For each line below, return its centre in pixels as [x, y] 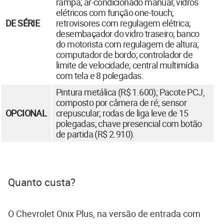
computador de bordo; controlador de [124, 54]
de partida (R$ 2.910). [95, 134]
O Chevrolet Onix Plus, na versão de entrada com [104, 213]
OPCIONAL [26, 113]
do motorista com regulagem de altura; [127, 44]
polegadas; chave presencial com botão [129, 123]
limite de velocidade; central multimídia [127, 65]
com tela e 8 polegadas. [100, 75]
